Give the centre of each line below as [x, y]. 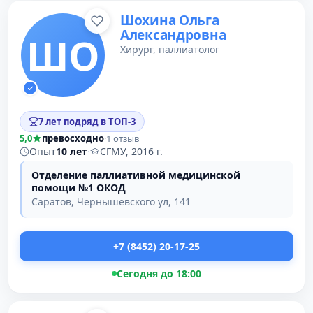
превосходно [73, 138]
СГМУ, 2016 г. [131, 151]
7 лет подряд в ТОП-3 [87, 122]
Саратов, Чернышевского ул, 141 [111, 202]
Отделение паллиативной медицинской [136, 175]
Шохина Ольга [170, 20]
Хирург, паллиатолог [170, 49]
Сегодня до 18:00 [159, 274]
